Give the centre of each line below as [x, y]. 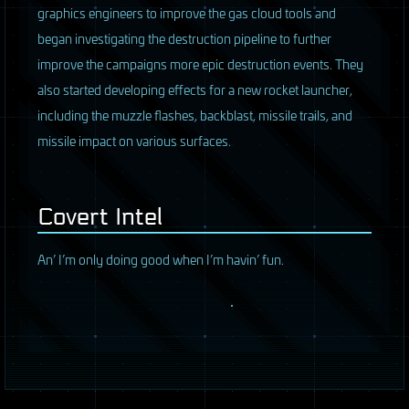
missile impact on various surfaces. [134, 141]
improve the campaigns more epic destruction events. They [200, 64]
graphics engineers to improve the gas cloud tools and [187, 13]
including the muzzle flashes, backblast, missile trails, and [195, 115]
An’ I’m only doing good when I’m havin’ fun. [161, 259]
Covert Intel [100, 218]
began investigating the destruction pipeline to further [184, 38]
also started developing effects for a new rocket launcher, [195, 89]
